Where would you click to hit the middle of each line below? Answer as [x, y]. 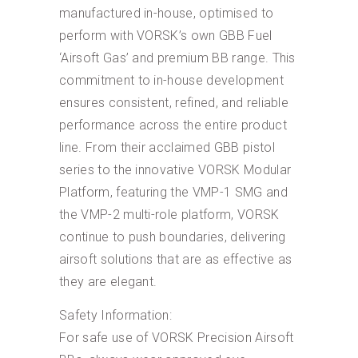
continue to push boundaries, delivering [173, 237]
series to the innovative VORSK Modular [175, 169]
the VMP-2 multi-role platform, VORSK [169, 214]
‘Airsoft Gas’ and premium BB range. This [177, 58]
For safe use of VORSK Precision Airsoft [177, 337]
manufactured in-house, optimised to [167, 13]
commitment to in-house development [171, 80]
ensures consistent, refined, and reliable [174, 102]
